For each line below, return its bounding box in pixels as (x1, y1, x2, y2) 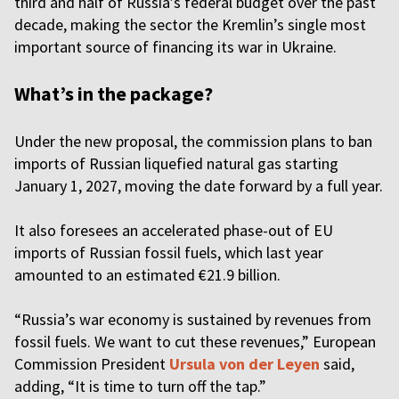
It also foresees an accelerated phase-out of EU (14, 220, 333, 240)
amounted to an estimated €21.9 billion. (14, 265, 281, 285)
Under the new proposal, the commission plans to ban (14, 131, 372, 151)
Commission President (14, 354, 169, 374)
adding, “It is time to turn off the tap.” (14, 376, 266, 396)
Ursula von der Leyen (169, 354, 320, 374)
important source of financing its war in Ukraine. (14, 37, 337, 57)
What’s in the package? (14, 81, 213, 106)
